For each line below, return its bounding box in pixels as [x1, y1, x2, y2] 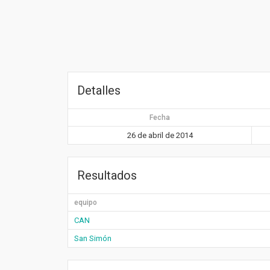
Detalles [77, 83, 121, 98]
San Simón [74, 234, 111, 243]
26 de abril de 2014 [127, 131, 193, 140]
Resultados [77, 168, 137, 183]
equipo [74, 198, 97, 207]
